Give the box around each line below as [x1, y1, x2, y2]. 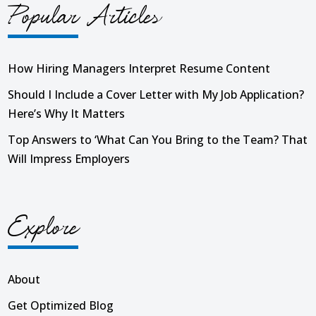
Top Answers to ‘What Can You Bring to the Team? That [8, 131, 308, 147]
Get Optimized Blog [8, 297, 114, 313]
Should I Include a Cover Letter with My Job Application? [8, 86, 305, 102]
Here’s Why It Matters [8, 105, 126, 121]
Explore [8, 209, 78, 245]
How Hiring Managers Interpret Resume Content [8, 60, 271, 76]
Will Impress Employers [8, 150, 130, 166]
